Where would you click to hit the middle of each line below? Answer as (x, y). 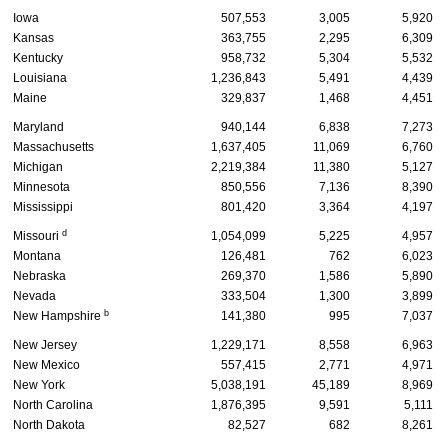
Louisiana (40, 77)
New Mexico (46, 364)
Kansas (33, 37)
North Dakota (49, 424)
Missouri (37, 235)
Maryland (38, 126)
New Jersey (45, 344)
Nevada (34, 295)
